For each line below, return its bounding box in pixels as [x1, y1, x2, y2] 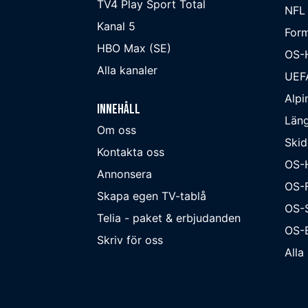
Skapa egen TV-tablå [97, 188, 206, 203]
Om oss [97, 122, 136, 137]
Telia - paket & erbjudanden [97, 210, 241, 225]
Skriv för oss [97, 232, 163, 247]
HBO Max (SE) [97, 41, 171, 55]
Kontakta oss [97, 144, 164, 159]
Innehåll [97, 100, 140, 118]
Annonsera [97, 166, 152, 181]
